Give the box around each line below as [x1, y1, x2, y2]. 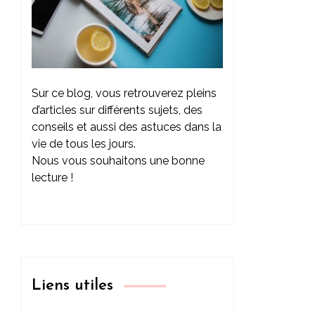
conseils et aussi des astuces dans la [31, 120, 221, 134]
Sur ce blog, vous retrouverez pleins [31, 86, 217, 100]
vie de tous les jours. [31, 136, 136, 150]
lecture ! [31, 170, 73, 184]
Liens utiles [31, 277, 113, 294]
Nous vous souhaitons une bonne [31, 153, 205, 167]
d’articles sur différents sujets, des [31, 103, 202, 117]
